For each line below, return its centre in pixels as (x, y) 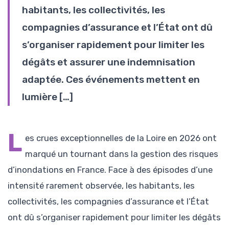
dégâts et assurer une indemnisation (109, 62)
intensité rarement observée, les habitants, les (101, 185)
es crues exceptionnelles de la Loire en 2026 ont (121, 138)
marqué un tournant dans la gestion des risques (122, 154)
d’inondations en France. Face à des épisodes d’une (110, 169)
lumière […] (48, 97)
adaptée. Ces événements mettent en (111, 79)
